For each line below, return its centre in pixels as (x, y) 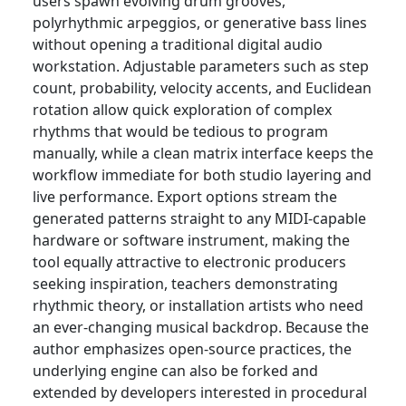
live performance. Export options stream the (185, 197)
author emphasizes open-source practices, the (192, 349)
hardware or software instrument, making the (191, 241)
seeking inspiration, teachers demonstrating (185, 284)
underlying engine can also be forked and (175, 371)
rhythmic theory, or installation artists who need (198, 306)
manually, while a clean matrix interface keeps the (203, 154)
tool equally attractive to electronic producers (189, 262)
